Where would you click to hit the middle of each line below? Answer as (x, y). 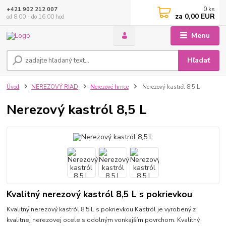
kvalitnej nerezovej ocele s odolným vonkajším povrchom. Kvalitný (103, 220)
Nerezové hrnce (109, 87)
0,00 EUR (199, 16)
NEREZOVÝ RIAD (55, 87)
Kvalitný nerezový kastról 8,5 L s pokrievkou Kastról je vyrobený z (101, 210)
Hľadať (199, 61)
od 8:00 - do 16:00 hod (36, 17)
